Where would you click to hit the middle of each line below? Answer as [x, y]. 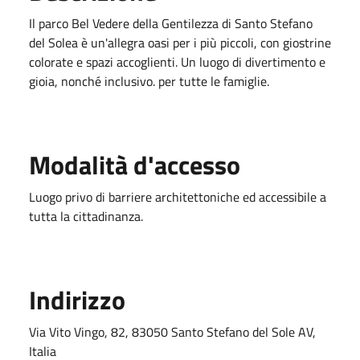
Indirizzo [77, 299]
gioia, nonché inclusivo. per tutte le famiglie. [149, 81]
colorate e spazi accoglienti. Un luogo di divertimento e [177, 61]
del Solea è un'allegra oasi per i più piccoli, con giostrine [180, 42]
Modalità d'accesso [135, 164]
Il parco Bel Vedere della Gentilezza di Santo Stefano [171, 23]
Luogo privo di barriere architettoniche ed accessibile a [178, 196]
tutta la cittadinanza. [88, 216]
